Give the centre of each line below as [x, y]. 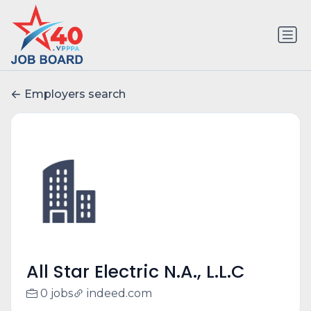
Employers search [75, 94]
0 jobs [56, 294]
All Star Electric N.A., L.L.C [135, 272]
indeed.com [119, 294]
